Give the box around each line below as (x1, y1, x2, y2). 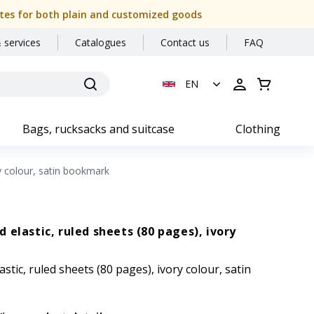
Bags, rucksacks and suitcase (22, 121, 175, 137)
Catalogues (75, 36, 126, 49)
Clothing (235, 121, 280, 137)
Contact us (161, 36, 210, 49)
